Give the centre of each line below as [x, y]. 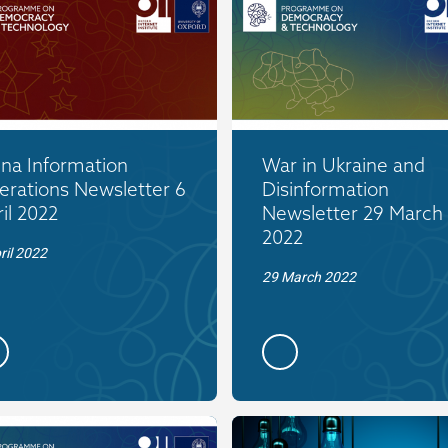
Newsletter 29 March [352, 212]
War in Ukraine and [343, 164]
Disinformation [325, 188]
